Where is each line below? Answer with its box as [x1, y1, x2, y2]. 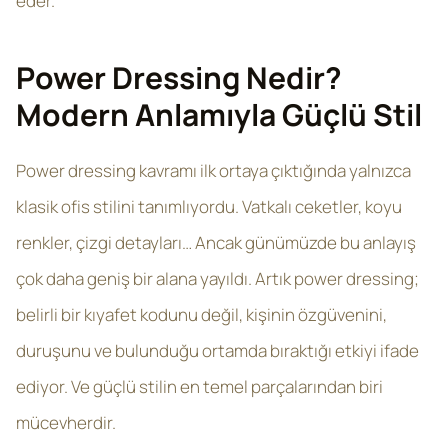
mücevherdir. [16, 411, 116, 434]
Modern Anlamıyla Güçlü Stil [16, 94, 422, 135]
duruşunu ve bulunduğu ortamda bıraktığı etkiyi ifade [16, 339, 419, 362]
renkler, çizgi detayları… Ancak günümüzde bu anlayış [16, 231, 416, 254]
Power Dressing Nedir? [16, 57, 342, 98]
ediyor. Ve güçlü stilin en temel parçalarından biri [16, 375, 383, 398]
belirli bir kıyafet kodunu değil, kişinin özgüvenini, [16, 303, 387, 326]
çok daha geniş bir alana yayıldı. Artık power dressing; [16, 267, 419, 290]
